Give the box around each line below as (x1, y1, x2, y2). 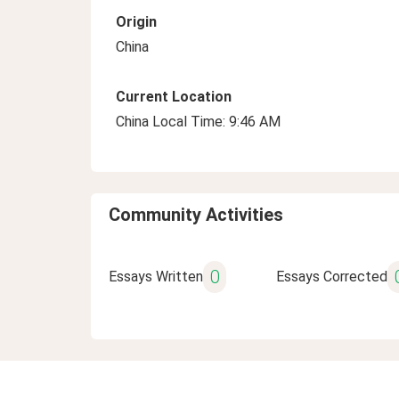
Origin (116, 13, 157, 30)
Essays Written (109, 268, 203, 285)
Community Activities (109, 204, 283, 225)
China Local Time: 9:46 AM (116, 113, 281, 130)
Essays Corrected (275, 268, 387, 285)
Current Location (116, 88, 232, 105)
